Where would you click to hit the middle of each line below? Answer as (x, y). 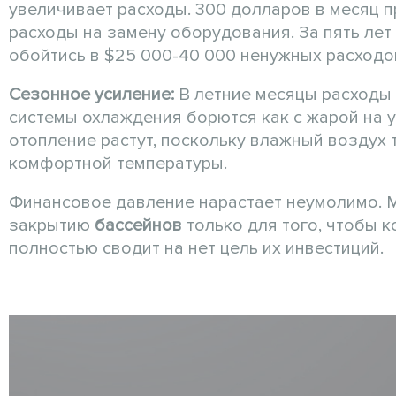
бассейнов (138, 226)
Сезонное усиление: (91, 95)
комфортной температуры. (118, 164)
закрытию (52, 226)
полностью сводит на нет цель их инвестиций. (196, 249)
